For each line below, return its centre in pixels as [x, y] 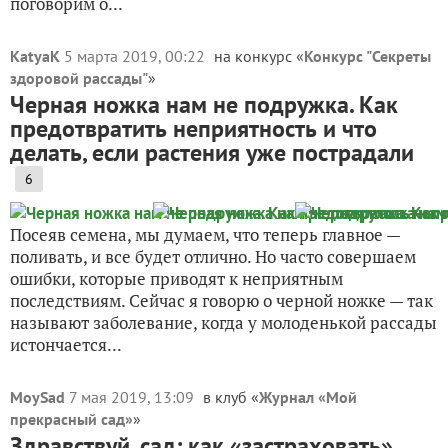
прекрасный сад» [71, 419]
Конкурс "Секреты [367, 56]
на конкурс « [259, 56]
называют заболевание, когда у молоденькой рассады [223, 322]
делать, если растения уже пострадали [212, 152]
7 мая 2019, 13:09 [133, 397]
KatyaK [35, 56]
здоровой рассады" [79, 78]
